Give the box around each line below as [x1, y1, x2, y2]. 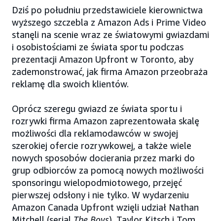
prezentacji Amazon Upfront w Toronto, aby [12, 53, 193, 65]
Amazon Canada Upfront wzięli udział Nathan [12, 201, 199, 213]
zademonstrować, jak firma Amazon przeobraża [12, 66, 208, 77]
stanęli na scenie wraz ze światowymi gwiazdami [12, 29, 209, 40]
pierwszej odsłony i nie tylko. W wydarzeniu [12, 189, 189, 200]
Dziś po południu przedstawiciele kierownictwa [12, 4, 203, 15]
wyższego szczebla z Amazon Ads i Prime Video [12, 16, 206, 28]
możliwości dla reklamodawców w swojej [12, 127, 178, 139]
